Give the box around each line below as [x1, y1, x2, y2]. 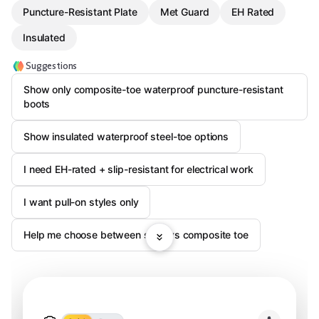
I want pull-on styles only [23, 196, 139, 208]
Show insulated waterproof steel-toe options [23, 130, 229, 142]
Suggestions [26, 60, 78, 72]
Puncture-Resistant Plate [23, 6, 137, 18]
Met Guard [159, 6, 209, 18]
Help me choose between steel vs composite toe [23, 229, 249, 241]
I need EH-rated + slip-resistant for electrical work [23, 163, 253, 175]
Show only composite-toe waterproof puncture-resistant [23, 83, 283, 95]
